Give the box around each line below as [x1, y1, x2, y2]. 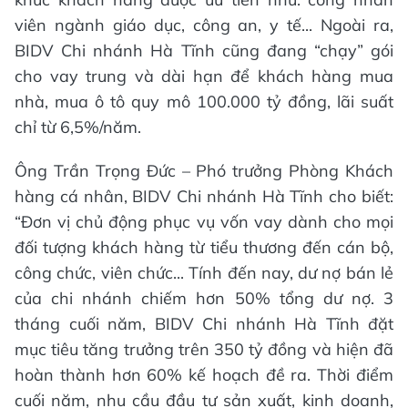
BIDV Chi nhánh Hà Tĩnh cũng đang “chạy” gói [15, 39, 393, 61]
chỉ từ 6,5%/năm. [15, 116, 141, 138]
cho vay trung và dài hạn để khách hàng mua [15, 65, 393, 87]
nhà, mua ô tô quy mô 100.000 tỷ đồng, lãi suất [15, 90, 393, 112]
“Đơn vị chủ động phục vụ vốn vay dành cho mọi [15, 210, 393, 232]
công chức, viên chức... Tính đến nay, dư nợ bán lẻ [15, 261, 393, 283]
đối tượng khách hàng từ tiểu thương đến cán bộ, [15, 236, 393, 258]
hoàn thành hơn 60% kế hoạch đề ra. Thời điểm [15, 363, 393, 385]
